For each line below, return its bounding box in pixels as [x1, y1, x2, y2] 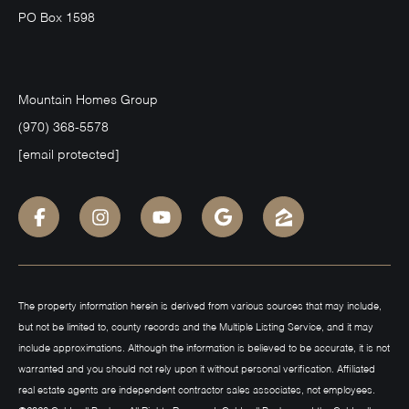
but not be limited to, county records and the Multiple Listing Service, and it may [18, 322, 373, 332]
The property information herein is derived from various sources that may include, [18, 301, 382, 311]
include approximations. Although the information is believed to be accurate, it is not [18, 343, 390, 353]
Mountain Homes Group [18, 94, 158, 107]
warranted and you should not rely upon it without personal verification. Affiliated [18, 364, 375, 374]
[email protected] [18, 149, 120, 162]
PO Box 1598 [18, 12, 102, 25]
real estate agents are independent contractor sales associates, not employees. [18, 385, 375, 395]
